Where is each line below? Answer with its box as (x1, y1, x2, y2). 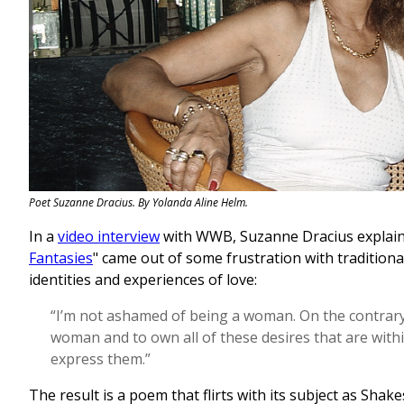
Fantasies (29, 248, 93, 269)
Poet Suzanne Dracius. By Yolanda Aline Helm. (29, 195, 248, 211)
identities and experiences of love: (29, 270, 257, 290)
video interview (58, 226, 160, 247)
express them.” (50, 349, 151, 370)
